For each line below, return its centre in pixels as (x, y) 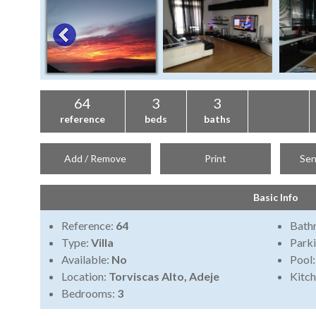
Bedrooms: (89, 293)
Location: (85, 276)
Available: (86, 260)
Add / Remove (96, 159)
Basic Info (275, 197)
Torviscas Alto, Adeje (164, 276)
